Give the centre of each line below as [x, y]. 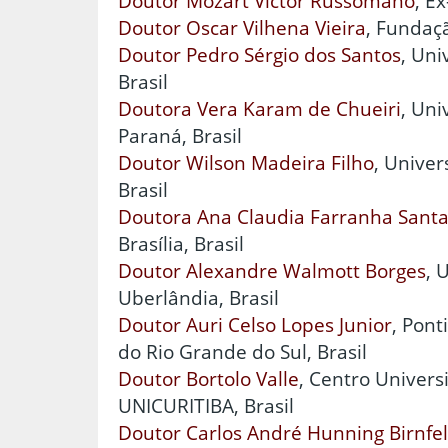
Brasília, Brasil [181, 244]
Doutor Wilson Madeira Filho [246, 163]
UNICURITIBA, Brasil [206, 406]
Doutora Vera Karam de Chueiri [259, 109]
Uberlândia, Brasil [198, 298]
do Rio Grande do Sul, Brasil [242, 352]
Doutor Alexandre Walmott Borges [272, 271]
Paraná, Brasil [180, 136]
